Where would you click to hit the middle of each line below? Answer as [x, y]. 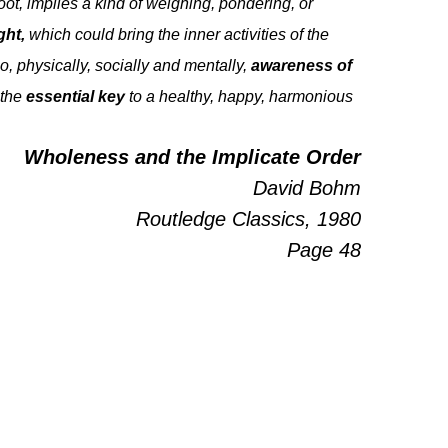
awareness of [302, 65]
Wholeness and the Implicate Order [192, 156]
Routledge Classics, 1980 [248, 218]
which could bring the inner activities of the [177, 34]
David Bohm [306, 187]
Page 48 [323, 249]
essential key [76, 96]
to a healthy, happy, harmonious [239, 96]
